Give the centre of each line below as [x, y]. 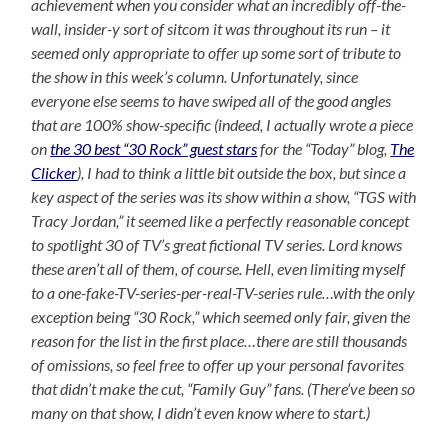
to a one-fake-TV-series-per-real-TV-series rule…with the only [223, 292]
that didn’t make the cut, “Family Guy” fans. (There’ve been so [223, 388]
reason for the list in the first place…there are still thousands [219, 340]
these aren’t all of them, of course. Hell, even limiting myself [218, 268]
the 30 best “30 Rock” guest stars [154, 148]
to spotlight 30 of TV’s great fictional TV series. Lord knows [217, 244]
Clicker [54, 172]
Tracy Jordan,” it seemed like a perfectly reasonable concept [220, 220]
